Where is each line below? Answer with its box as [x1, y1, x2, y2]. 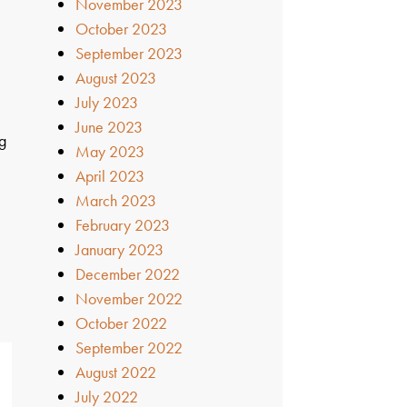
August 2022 [75, 361, 157, 382]
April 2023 [75, 164, 145, 186]
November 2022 [75, 287, 184, 309]
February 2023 [75, 213, 171, 235]
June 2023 [75, 115, 144, 137]
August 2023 [75, 66, 157, 88]
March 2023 [75, 189, 157, 211]
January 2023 [75, 238, 164, 260]
